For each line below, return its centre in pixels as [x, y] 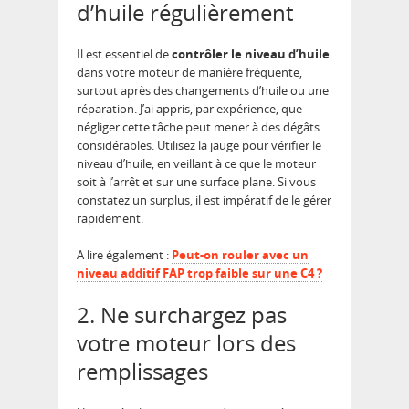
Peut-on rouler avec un [240, 255]
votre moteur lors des [186, 343]
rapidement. [110, 219]
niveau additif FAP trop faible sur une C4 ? [199, 273]
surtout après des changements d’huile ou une [203, 91]
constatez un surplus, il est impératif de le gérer [204, 200]
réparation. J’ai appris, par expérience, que [189, 109]
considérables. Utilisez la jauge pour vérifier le [199, 146]
